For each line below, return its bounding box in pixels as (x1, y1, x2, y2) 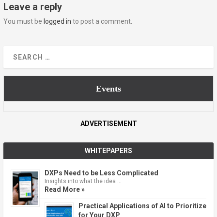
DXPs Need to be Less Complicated (44, 169, 158, 177)
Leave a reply (3, 1, 62, 13)
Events (95, 84, 121, 94)
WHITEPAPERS (85, 147, 132, 155)
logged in (43, 17, 71, 26)
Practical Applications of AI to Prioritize (78, 202, 206, 210)
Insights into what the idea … (44, 178, 122, 185)
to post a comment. (71, 17, 132, 26)
